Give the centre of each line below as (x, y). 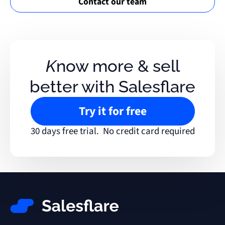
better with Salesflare (113, 87)
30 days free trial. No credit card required (113, 131)
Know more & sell (51, 66)
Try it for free (113, 111)
